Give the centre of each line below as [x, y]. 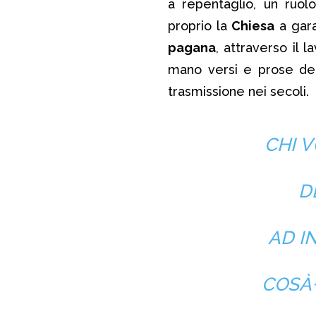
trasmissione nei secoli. [238, 91]
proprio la [200, 25]
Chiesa [253, 25]
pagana [192, 47]
